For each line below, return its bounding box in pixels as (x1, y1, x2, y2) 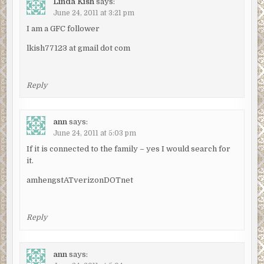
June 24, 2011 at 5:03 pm (52, 129, 136, 138)
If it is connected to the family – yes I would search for (26, 144, 230, 154)
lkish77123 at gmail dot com (26, 43, 130, 52)
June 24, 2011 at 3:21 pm (52, 8, 134, 17)
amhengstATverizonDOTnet (26, 176, 133, 185)
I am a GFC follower (26, 24, 100, 33)
